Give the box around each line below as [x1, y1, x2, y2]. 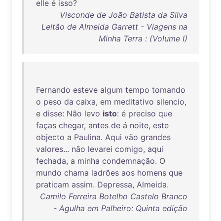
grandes [141, 132, 171, 142]
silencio [156, 97, 184, 107]
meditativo [114, 97, 154, 107]
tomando [152, 85, 185, 95]
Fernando [36, 85, 71, 95]
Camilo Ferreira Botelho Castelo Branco [40, 191, 187, 201]
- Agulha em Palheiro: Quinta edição [53, 203, 187, 213]
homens [137, 168, 166, 178]
